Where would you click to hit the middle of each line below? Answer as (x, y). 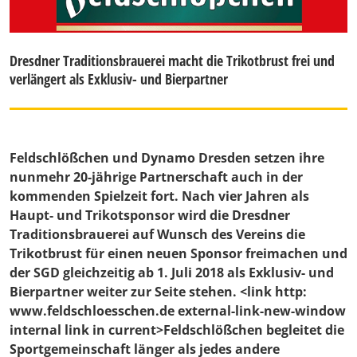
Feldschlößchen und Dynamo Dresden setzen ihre (167, 158)
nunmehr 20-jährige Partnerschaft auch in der (156, 177)
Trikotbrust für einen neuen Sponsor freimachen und (178, 254)
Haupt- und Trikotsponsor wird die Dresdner (150, 216)
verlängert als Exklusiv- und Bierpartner (119, 79)
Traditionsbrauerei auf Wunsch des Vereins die (157, 235)
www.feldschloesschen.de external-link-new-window (178, 311)
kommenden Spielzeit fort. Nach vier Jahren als (159, 196)
